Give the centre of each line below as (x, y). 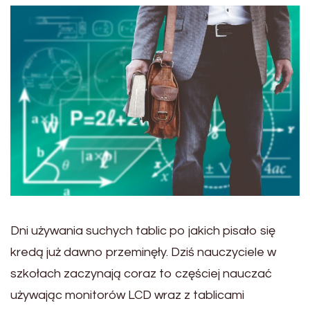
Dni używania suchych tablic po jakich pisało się (143, 230)
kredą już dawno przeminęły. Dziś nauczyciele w (143, 252)
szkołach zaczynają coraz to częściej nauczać (141, 273)
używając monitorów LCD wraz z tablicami (127, 295)
